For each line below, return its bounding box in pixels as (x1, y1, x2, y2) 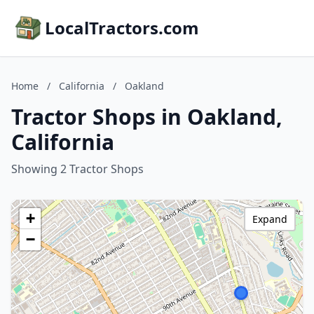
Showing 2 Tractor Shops (11, 161, 144, 177)
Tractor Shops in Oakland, (11, 102, 282, 131)
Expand (252, 212, 287, 226)
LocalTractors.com (45, 16, 199, 39)
